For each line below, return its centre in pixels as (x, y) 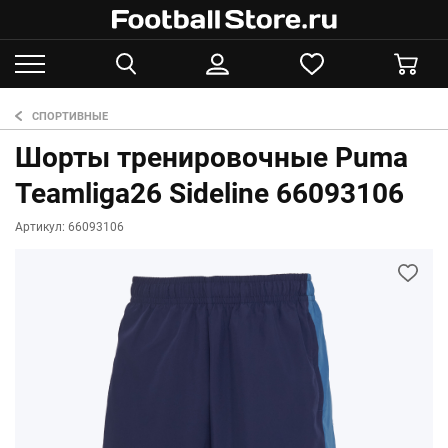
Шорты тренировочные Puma (211, 157)
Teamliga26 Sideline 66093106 (209, 193)
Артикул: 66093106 (69, 227)
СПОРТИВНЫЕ (70, 116)
